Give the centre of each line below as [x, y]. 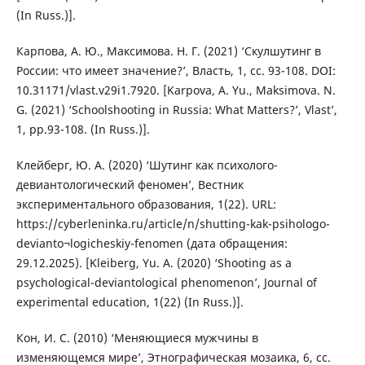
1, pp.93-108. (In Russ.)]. [83, 129]
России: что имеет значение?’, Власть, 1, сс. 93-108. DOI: [176, 70]
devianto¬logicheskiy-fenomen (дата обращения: [152, 243]
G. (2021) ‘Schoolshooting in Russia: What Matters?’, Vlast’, [176, 109]
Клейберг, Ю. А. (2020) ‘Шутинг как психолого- [147, 165]
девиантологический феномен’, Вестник [130, 184]
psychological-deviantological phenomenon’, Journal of [166, 282]
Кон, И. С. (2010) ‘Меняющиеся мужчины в [137, 337]
